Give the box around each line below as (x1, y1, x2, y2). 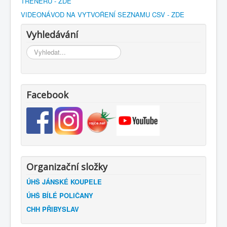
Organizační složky (26, 161, 107, 173)
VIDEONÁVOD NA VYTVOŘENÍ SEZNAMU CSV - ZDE (21, 10, 184, 20)
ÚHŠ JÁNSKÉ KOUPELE (26, 177, 102, 187)
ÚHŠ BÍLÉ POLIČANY (26, 191, 93, 201)
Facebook (26, 89, 68, 101)
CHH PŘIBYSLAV (26, 204, 79, 214)
